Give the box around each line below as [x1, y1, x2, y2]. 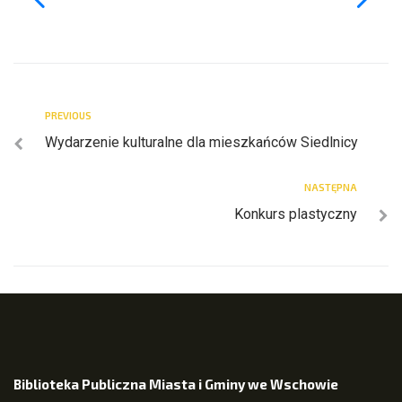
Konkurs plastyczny [234, 205, 357, 223]
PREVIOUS [45, 109, 92, 122]
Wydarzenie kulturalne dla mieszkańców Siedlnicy [45, 134, 358, 152]
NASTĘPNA [304, 181, 357, 194]
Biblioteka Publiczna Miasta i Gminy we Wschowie [13, 376, 338, 393]
